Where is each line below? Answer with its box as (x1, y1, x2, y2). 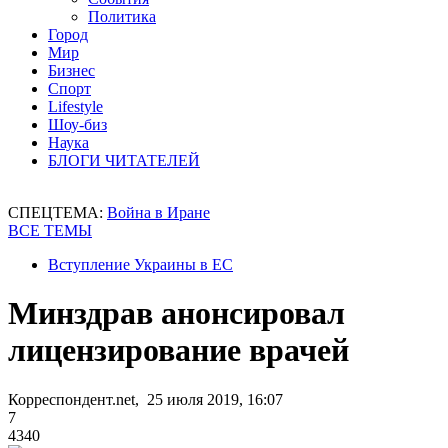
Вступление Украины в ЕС (48, 256, 233, 273)
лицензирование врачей (8, 332, 349, 369)
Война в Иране (107, 204, 210, 221)
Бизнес (48, 62, 95, 79)
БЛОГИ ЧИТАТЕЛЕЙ (48, 152, 200, 169)
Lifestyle (48, 98, 103, 115)
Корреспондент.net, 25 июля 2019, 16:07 (8, 390, 283, 408)
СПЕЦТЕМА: (8, 204, 107, 221)
